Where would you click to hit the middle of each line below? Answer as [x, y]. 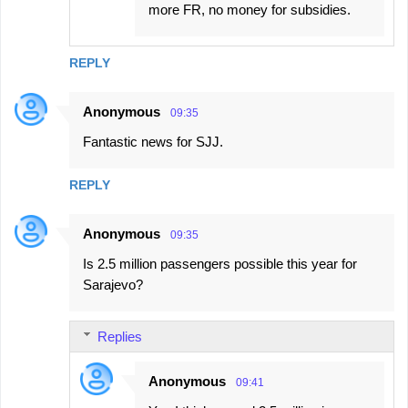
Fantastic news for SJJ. [153, 141]
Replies [120, 336]
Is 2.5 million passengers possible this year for [220, 263]
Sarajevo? [113, 284]
